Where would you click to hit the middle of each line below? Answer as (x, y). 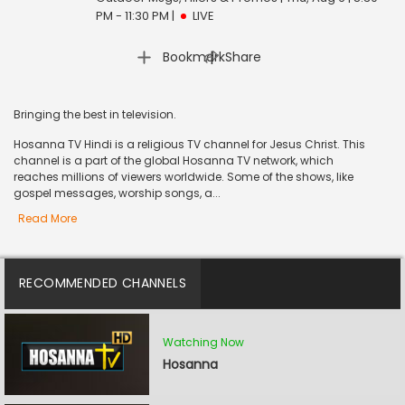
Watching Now (203, 342)
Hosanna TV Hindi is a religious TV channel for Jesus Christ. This (189, 144)
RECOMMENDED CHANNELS (103, 283)
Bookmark (193, 57)
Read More (47, 218)
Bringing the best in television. (95, 114)
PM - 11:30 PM (133, 16)
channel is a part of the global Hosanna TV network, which (174, 160)
